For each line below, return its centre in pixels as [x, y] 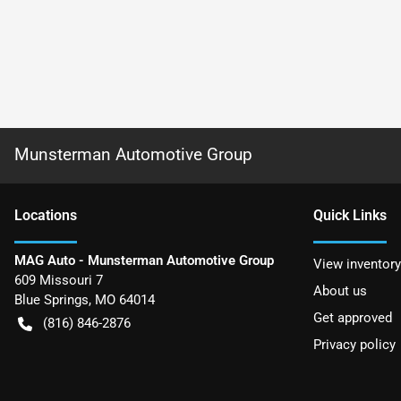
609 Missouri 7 [59, 280]
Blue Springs [51, 299]
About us [340, 290]
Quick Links [350, 215]
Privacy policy [354, 344]
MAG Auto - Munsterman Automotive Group [144, 260]
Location [42, 215]
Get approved [353, 317]
